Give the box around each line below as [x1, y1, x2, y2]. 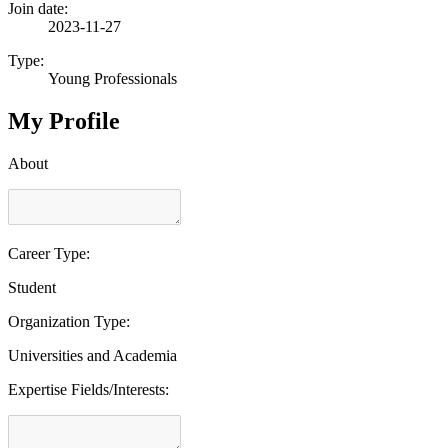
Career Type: [8, 244, 90, 262]
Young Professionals [48, 69, 177, 87]
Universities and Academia [8, 346, 177, 364]
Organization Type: [8, 312, 130, 330]
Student [8, 278, 56, 296]
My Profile [8, 107, 120, 134]
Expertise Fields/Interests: [8, 380, 169, 398]
